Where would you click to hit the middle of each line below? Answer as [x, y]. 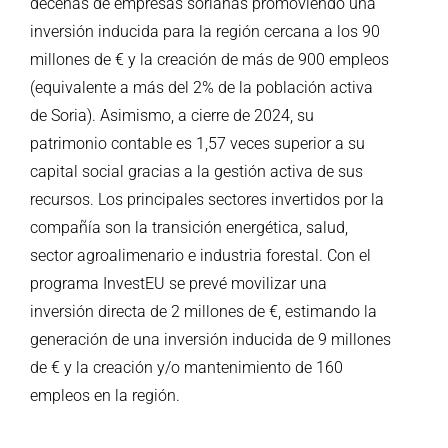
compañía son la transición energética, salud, [189, 228]
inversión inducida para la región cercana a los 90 [205, 32]
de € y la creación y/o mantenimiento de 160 [186, 368]
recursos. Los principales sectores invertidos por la [207, 200]
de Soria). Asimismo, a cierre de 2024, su [172, 116]
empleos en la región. [105, 396]
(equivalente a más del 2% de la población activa [201, 88]
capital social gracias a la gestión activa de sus [196, 172]
